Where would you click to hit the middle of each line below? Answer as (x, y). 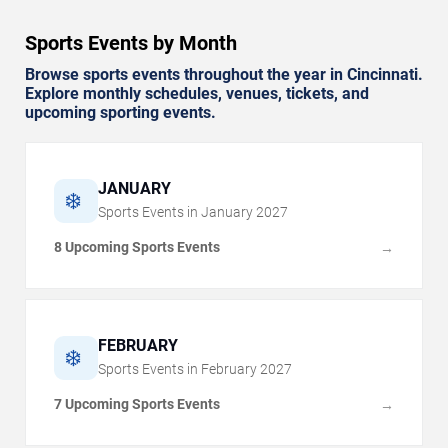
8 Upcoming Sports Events (137, 247)
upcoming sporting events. (120, 113)
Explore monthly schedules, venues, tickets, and (197, 94)
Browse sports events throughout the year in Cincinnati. (224, 75)
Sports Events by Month (131, 43)
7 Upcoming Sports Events (137, 404)
